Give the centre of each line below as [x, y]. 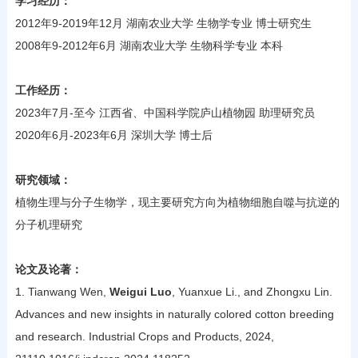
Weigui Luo [140, 291]
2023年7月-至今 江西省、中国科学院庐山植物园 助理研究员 [165, 112]
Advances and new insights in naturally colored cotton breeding [174, 314]
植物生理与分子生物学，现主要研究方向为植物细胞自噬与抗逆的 [177, 202]
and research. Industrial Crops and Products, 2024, [144, 336]
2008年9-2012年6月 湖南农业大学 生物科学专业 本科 [149, 45]
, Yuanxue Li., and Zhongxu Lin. [252, 291]
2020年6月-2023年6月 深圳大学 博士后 [113, 135]
